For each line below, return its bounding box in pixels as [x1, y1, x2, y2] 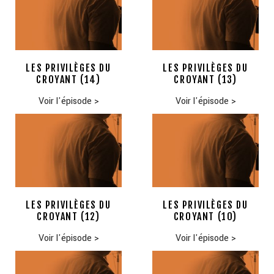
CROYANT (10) [173, 210, 238, 223]
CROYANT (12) [37, 210, 100, 223]
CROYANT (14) [36, 73, 101, 86]
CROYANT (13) [174, 73, 237, 86]
